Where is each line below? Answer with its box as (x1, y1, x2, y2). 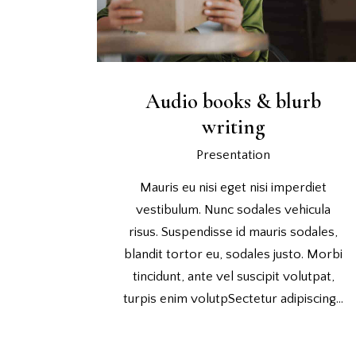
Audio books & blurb (145, 88, 322, 114)
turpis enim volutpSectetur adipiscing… (123, 291, 344, 306)
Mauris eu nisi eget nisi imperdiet (140, 180, 327, 195)
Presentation (196, 148, 271, 163)
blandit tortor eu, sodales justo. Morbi (124, 246, 343, 261)
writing (201, 114, 265, 140)
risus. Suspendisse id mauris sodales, (129, 224, 339, 239)
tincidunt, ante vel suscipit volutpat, (132, 269, 335, 284)
